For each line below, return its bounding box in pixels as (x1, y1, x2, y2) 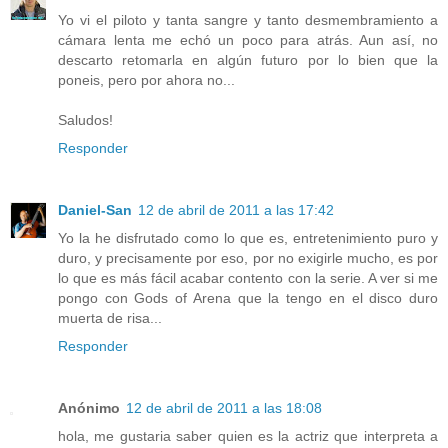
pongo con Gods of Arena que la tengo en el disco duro (58, 289, 438, 306)
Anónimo (58, 399, 120, 416)
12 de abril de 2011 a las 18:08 (126, 399, 322, 416)
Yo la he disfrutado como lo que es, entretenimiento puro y (58, 229, 438, 246)
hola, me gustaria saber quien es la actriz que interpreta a (58, 427, 438, 444)
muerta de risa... (58, 309, 162, 326)
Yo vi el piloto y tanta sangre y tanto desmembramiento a (58, 11, 438, 28)
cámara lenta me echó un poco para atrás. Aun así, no (58, 31, 438, 48)
